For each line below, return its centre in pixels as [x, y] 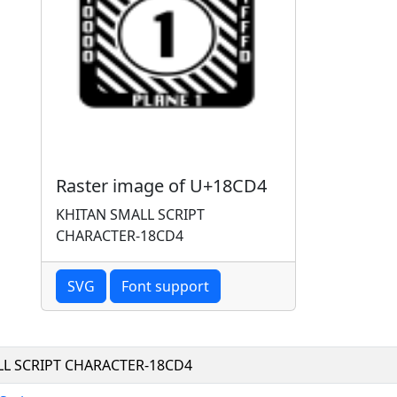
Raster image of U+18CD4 [161, 185]
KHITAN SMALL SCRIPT [130, 214]
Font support [165, 286]
